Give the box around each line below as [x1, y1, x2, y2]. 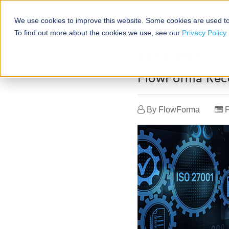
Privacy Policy [182, 29, 226, 37]
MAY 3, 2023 [137, 52, 200, 62]
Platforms [138, 26, 176, 36]
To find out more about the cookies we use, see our [14, 29, 182, 37]
